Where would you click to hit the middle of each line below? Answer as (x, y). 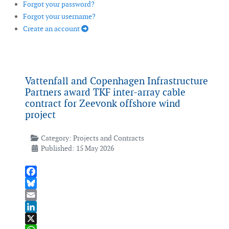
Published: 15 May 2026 (77, 148)
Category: (56, 138)
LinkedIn (39, 219)
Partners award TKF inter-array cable (105, 93)
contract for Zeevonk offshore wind (103, 104)
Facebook (40, 183)
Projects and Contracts (108, 138)
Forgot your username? (59, 17)
